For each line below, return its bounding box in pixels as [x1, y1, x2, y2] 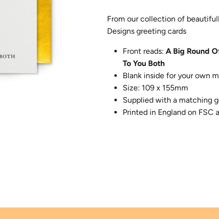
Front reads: [122, 46, 166, 56]
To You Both [122, 59, 165, 68]
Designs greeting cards [107, 26, 186, 36]
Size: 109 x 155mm [122, 83, 188, 93]
